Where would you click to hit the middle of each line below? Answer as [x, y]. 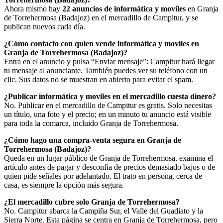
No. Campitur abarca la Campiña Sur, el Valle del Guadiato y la [104, 211]
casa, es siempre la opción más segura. [64, 185]
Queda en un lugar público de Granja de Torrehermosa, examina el [109, 158]
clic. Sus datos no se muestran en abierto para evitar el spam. [99, 79]
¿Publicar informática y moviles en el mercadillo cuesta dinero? [110, 96]
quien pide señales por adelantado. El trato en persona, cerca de [103, 176]
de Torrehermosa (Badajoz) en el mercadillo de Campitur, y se [101, 17]
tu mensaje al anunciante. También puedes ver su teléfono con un [106, 70]
